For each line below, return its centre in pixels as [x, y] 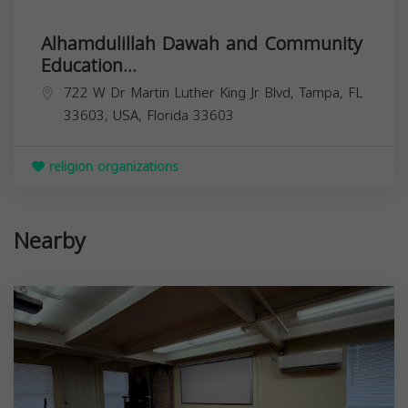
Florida [168, 115]
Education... [89, 65]
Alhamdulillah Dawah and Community [202, 43]
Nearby [50, 241]
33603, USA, [105, 115]
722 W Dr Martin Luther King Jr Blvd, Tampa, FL [213, 92]
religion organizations [112, 167]
